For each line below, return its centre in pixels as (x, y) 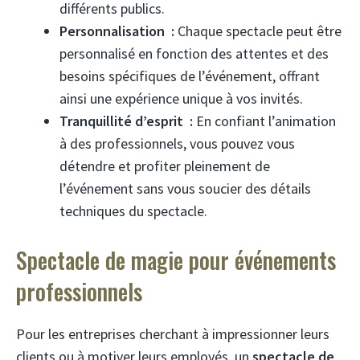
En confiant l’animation (264, 121)
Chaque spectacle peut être (258, 31)
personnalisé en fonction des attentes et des (194, 53)
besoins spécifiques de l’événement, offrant (190, 76)
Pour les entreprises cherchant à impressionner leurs (173, 333)
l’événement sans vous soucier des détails (185, 188)
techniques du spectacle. (133, 211)
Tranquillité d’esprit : (126, 121)
